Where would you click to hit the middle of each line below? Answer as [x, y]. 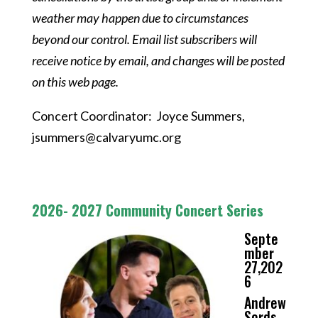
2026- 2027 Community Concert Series [147, 210]
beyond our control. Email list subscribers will [144, 39]
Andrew [265, 302]
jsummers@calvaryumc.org [106, 137]
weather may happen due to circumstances [140, 18]
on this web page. [75, 82]
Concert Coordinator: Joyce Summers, [139, 116]
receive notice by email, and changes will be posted [158, 60]
